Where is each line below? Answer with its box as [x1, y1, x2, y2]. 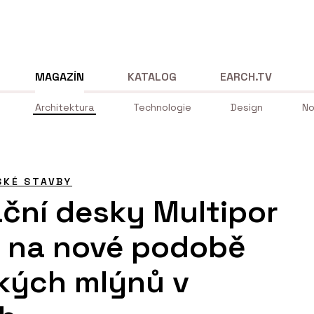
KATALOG [128, 69, 177, 84]
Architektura [35, 101, 94, 114]
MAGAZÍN [35, 69, 84, 84]
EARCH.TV [220, 69, 273, 84]
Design [231, 101, 263, 114]
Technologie [133, 101, 191, 114]
